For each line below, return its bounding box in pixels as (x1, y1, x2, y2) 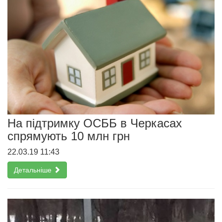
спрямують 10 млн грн (7, 129, 130, 143)
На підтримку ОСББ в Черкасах (7, 116, 182, 130)
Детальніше (14, 166, 54, 174)
